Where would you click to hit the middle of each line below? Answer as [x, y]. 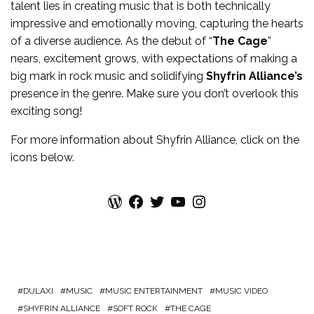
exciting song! [46, 111]
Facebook [131, 200]
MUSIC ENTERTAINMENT [154, 291]
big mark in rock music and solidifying [108, 76]
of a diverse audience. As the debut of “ [111, 41]
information [90, 140]
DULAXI [38, 291]
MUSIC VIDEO [241, 291]
